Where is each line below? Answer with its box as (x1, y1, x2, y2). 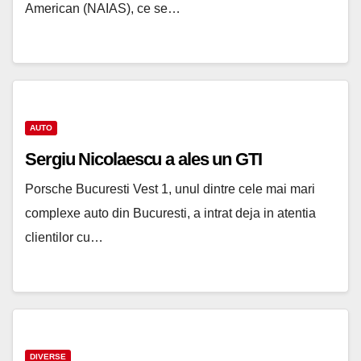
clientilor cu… (25, 230, 103, 245)
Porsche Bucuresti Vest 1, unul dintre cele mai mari (25, 182, 315, 197)
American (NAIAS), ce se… (25, 2, 180, 16)
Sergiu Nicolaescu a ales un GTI (25, 149, 262, 170)
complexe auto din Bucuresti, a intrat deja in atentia (25, 206, 316, 221)
